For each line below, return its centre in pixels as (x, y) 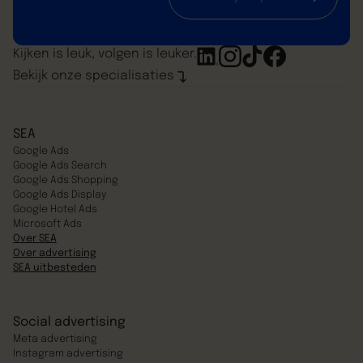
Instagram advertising (68, 353)
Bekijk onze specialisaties (93, 77)
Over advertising (54, 253)
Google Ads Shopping (65, 180)
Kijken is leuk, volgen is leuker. (105, 54)
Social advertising (69, 322)
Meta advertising (55, 339)
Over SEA (34, 238)
